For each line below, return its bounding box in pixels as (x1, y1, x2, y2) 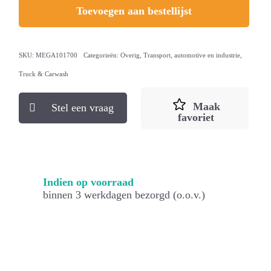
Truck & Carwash (19, 70, 69, 78)
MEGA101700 (36, 51, 78, 59)
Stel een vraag (51, 102, 114, 114)
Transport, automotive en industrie (143, 51, 241, 59)
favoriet (178, 111, 215, 124)
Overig (120, 51, 140, 59)
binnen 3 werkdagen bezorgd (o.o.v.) (43, 189, 206, 201)
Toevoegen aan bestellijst (76, 5, 192, 18)
